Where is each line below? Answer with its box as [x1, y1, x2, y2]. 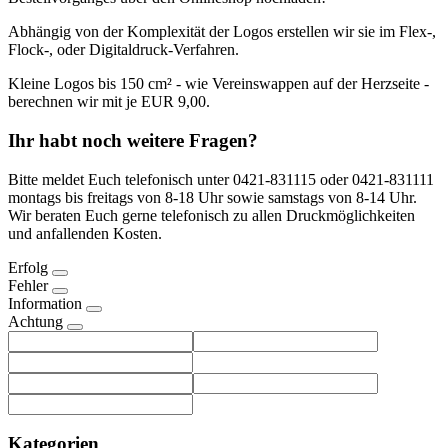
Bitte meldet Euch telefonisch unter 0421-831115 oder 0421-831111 [8, 170, 434, 188]
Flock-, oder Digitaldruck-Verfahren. [8, 41, 239, 59]
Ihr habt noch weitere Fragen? [8, 129, 258, 151]
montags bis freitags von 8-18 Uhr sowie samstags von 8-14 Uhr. [8, 188, 417, 206]
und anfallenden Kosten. [8, 224, 162, 242]
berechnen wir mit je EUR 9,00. [8, 93, 210, 111]
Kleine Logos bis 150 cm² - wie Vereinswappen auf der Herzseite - [8, 75, 429, 93]
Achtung [8, 312, 63, 330]
